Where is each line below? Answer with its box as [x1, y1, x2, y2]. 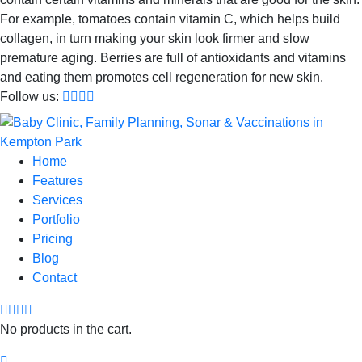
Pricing [32, 231, 73, 246]
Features [32, 173, 83, 187]
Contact [32, 270, 77, 284]
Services [32, 192, 82, 207]
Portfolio [32, 212, 80, 226]
